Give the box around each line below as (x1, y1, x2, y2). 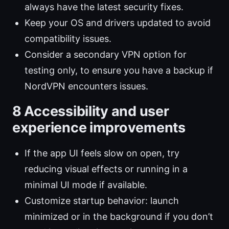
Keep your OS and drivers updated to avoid (25, 17, 211, 29)
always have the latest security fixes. (25, 2, 184, 13)
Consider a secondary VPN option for (25, 49, 187, 60)
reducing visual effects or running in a (25, 164, 188, 175)
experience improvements (12, 119, 186, 136)
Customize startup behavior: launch (25, 195, 179, 207)
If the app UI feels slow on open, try (25, 148, 179, 159)
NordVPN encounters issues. (25, 81, 148, 92)
